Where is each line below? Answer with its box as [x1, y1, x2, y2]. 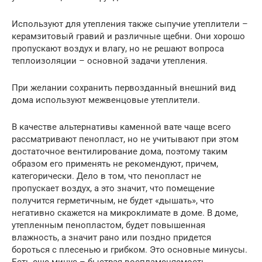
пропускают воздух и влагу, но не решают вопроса [12, 43, 224, 54]
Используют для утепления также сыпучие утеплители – [12, 18, 248, 29]
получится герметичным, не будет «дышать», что [12, 195, 214, 206]
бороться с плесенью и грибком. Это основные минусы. [12, 244, 247, 255]
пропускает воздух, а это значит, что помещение [12, 182, 215, 194]
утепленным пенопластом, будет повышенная [12, 219, 205, 230]
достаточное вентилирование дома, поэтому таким [12, 146, 227, 157]
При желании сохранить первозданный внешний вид [12, 82, 236, 93]
